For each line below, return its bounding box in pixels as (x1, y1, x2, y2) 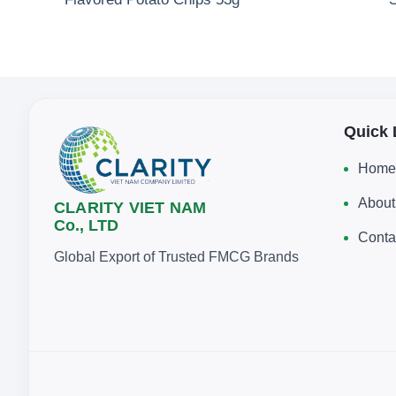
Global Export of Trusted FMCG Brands (54, 248, 299, 264)
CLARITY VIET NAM (54, 198, 207, 217)
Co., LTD (54, 216, 118, 234)
